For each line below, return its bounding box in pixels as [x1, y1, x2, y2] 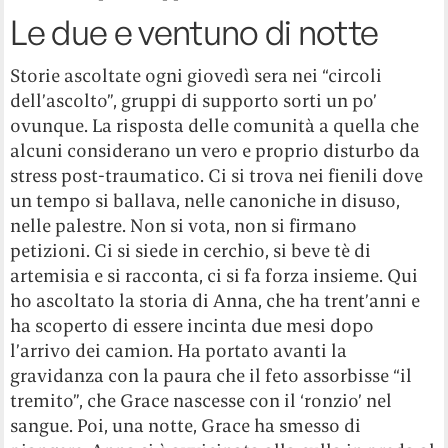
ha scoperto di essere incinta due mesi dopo [10, 314, 375, 338]
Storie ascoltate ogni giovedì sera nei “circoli [10, 64, 383, 88]
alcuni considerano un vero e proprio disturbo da [10, 139, 421, 163]
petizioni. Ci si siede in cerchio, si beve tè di [10, 239, 372, 263]
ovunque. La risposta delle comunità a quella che [10, 114, 420, 138]
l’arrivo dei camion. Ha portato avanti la [10, 339, 348, 363]
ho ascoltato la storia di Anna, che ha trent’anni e [10, 289, 421, 313]
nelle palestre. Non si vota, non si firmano [10, 214, 358, 238]
